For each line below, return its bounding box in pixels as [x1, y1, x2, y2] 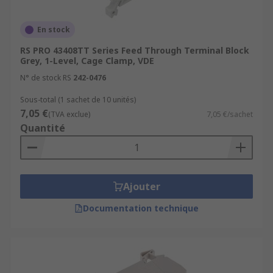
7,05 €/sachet [207, 109, 253, 119]
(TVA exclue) [48, 109, 90, 119]
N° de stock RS [20, 73, 71, 83]
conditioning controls [34, 12, 131, 25]
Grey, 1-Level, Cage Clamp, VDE [20, 55, 154, 66]
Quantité [20, 121, 65, 135]
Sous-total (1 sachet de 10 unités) [20, 94, 136, 105]
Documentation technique [83, 202, 199, 214]
